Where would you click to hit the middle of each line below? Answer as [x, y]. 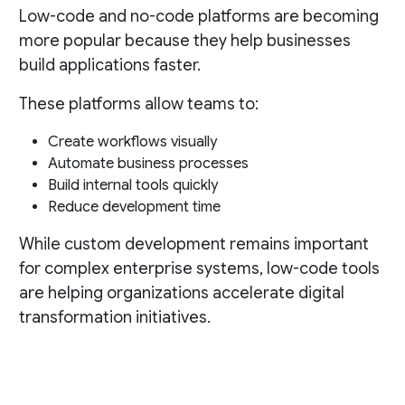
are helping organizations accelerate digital [181, 293]
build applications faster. [109, 66]
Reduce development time [134, 207]
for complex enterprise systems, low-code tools [199, 269]
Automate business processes [148, 164]
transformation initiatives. [114, 318]
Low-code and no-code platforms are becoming [198, 17]
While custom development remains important [193, 245]
